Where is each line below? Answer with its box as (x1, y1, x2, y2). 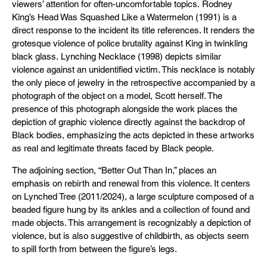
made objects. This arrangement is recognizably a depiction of (12, 218, 251, 228)
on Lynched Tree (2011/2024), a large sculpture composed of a (12, 191, 254, 201)
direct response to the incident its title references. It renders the (12, 25, 254, 35)
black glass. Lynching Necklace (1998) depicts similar (12, 51, 221, 61)
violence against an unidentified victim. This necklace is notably (12, 64, 255, 74)
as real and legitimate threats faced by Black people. (12, 143, 214, 153)
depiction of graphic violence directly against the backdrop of (12, 117, 245, 127)
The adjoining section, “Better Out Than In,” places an (12, 165, 216, 175)
